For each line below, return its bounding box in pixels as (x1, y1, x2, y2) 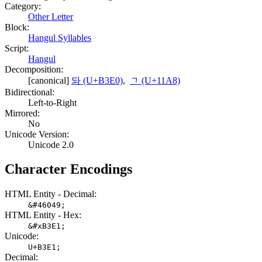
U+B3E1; (28, 243, 61, 252)
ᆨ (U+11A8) (130, 75, 180, 85)
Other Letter (28, 11, 73, 22)
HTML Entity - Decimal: (5, 189, 96, 199)
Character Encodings (5, 161, 132, 177)
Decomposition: (5, 64, 63, 74)
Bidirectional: (5, 87, 54, 97)
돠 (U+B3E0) (71, 75, 123, 85)
